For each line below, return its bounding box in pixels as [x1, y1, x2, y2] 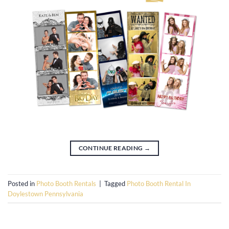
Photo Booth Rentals [36, 179, 96, 188]
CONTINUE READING [78, 144, 144, 152]
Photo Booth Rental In [127, 179, 191, 188]
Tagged [104, 179, 127, 188]
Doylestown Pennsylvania [8, 189, 83, 198]
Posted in [8, 179, 36, 188]
